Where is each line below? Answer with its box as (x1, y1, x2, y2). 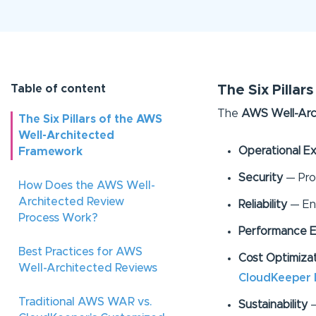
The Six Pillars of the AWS (18, 114, 162, 125)
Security (238, 172, 286, 184)
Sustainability (238, 299, 308, 311)
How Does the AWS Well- (18, 180, 155, 191)
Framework (18, 146, 83, 157)
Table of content (11, 83, 106, 95)
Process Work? (18, 212, 98, 224)
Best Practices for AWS (18, 246, 142, 257)
